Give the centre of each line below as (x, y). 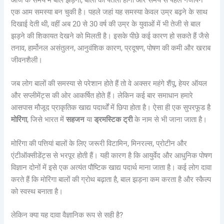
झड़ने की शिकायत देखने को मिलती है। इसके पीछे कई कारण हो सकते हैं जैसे (110, 36)
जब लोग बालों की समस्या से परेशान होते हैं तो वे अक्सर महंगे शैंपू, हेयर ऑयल (109, 84)
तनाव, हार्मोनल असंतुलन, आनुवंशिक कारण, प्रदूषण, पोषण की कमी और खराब (111, 48)
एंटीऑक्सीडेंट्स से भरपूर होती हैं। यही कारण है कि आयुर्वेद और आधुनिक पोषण (112, 155)
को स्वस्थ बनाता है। (37, 191)
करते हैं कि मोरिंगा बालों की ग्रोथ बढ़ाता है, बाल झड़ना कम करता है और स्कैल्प (111, 179)
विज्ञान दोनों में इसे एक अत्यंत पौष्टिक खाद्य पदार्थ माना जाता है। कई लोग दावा (111, 167)
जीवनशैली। (27, 60)
